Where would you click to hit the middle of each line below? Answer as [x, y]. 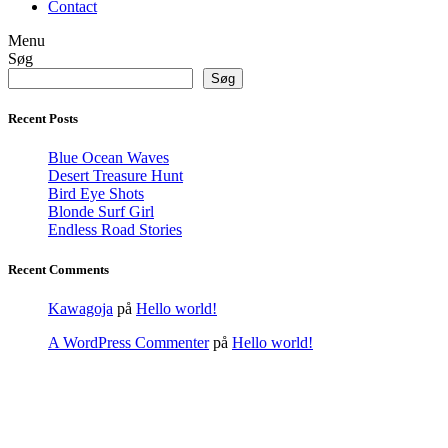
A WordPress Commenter [128, 342]
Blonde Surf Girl [101, 212]
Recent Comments [58, 269]
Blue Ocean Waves [108, 158]
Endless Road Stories [115, 230]
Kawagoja [80, 308]
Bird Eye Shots [96, 194]
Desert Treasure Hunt [115, 176]
